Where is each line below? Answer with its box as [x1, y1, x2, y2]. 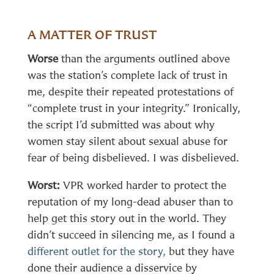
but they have [165, 244, 234, 257]
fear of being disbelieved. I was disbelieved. [27, 150, 239, 164]
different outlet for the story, [27, 244, 166, 257]
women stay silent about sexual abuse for [27, 134, 228, 147]
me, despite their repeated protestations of [27, 84, 234, 98]
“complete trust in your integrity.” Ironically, [27, 101, 240, 114]
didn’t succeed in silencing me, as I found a [27, 228, 235, 241]
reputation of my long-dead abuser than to [27, 194, 233, 208]
